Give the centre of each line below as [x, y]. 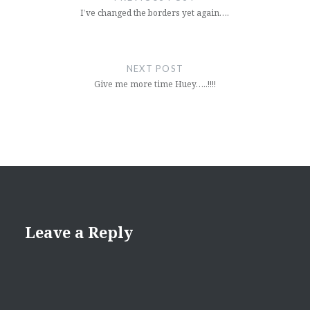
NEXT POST [155, 69]
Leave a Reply [79, 232]
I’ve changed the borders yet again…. [155, 13]
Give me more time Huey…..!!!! [155, 84]
